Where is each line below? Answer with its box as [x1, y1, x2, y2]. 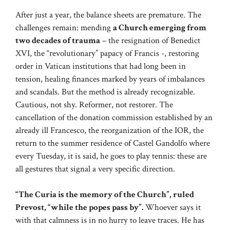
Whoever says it [143, 202, 201, 214]
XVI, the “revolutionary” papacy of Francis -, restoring [15, 47, 199, 59]
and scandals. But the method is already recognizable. [15, 86, 195, 98]
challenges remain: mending [15, 22, 113, 33]
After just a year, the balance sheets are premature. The [15, 9, 201, 21]
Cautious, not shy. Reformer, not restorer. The [15, 99, 173, 110]
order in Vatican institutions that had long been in [15, 60, 186, 72]
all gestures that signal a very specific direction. [15, 163, 175, 175]
